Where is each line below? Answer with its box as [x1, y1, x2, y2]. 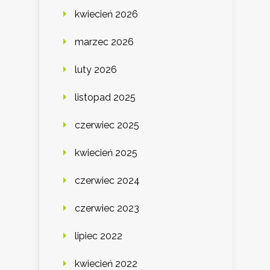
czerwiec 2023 [75, 202, 139, 214]
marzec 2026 [75, 36, 134, 48]
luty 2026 [75, 63, 117, 75]
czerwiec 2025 [75, 119, 139, 131]
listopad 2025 [75, 91, 136, 103]
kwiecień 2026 [75, 8, 138, 20]
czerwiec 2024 [75, 174, 140, 186]
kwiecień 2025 [75, 146, 137, 159]
